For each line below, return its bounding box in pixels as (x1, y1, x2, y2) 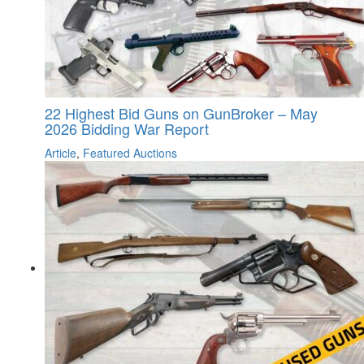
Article (45, 145, 76, 161)
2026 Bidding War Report (45, 118, 209, 139)
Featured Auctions (83, 145, 177, 161)
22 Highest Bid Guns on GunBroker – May (45, 102, 318, 123)
